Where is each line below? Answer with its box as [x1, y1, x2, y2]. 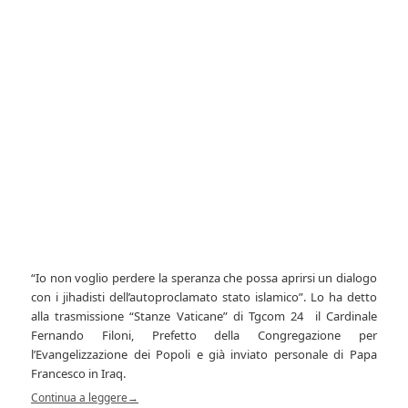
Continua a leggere [31, 389, 128, 405]
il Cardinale [309, 307, 377, 324]
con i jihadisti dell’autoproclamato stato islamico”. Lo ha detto [31, 288, 377, 305]
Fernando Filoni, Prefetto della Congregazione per [31, 326, 377, 343]
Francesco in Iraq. [31, 364, 127, 382]
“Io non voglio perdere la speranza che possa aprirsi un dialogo [31, 269, 377, 286]
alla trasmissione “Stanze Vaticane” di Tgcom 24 [31, 307, 304, 324]
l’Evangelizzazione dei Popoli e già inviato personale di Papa [31, 345, 377, 362]
